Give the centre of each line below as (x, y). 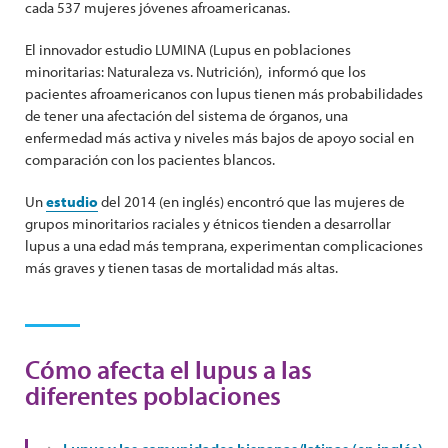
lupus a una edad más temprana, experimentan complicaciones (224, 245)
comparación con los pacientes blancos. (150, 159)
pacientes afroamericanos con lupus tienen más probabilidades (224, 93)
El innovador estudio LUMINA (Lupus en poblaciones (188, 49)
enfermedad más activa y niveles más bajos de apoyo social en (219, 137)
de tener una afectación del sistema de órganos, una (186, 115)
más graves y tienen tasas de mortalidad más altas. (181, 267)
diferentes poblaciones (153, 395)
